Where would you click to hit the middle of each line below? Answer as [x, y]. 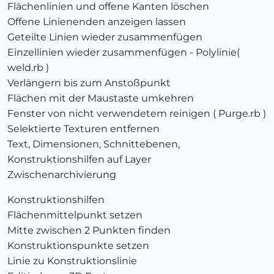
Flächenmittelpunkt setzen [75, 215]
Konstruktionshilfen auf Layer [79, 160]
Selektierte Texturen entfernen [83, 129]
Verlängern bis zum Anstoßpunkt [89, 83]
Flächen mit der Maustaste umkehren [101, 98]
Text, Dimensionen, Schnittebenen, [94, 144]
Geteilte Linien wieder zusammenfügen [105, 37]
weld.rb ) [28, 68]
